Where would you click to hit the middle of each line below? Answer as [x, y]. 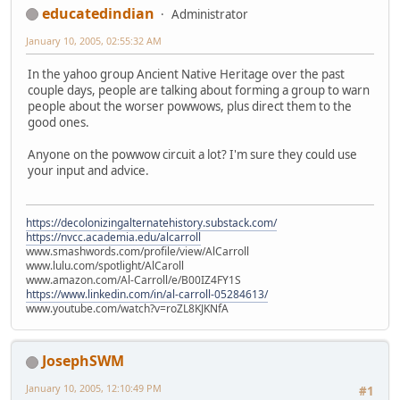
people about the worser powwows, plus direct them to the [190, 106]
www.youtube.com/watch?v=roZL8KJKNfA [127, 309]
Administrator [210, 14]
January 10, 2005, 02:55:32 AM [94, 40]
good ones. [58, 122]
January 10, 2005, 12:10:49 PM [94, 388]
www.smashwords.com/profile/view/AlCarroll [137, 252]
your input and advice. [91, 170]
